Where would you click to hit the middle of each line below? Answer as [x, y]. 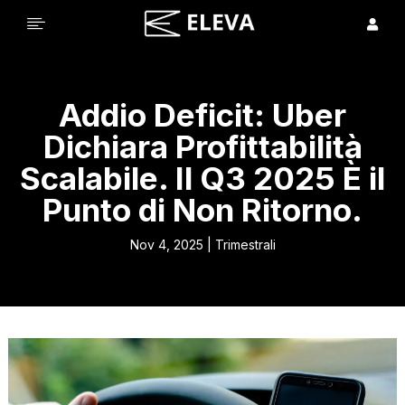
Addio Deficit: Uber [202, 114]
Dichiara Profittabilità [202, 146]
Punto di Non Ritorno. [202, 209]
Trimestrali [245, 244]
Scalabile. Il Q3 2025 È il [202, 178]
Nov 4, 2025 [166, 244]
